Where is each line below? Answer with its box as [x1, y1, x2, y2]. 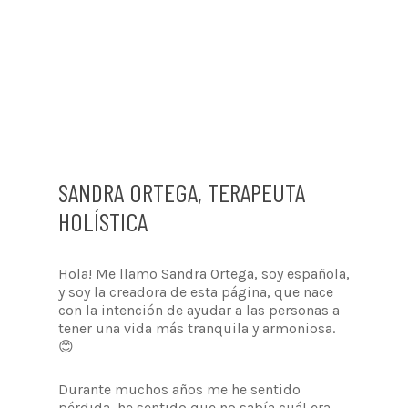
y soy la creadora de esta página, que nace [58, 282, 333, 301]
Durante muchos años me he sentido [58, 380, 301, 398]
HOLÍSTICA [58, 205, 148, 237]
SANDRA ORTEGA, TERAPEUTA [58, 176, 305, 208]
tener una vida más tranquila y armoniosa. [58, 319, 335, 337]
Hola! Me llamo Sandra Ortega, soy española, [58, 264, 350, 282]
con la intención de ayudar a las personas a [58, 301, 340, 319]
